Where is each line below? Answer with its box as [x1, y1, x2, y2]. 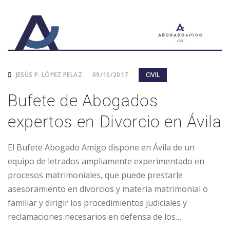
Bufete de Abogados [8, 91, 158, 111]
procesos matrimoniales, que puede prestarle [8, 169, 183, 181]
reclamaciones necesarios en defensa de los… [8, 211, 181, 223]
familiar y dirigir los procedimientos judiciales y [8, 197, 187, 209]
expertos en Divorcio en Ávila [8, 112, 222, 132]
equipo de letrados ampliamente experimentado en [8, 156, 204, 167]
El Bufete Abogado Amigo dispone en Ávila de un [8, 142, 195, 154]
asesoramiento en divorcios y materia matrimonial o [8, 183, 208, 195]
